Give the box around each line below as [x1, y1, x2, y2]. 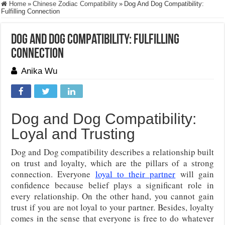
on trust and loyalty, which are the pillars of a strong [11, 157, 214, 169]
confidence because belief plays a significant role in [11, 179, 214, 191]
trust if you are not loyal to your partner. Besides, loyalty [11, 201, 214, 213]
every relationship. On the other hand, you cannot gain [11, 190, 214, 202]
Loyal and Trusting [11, 126, 136, 142]
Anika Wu [21, 66, 58, 76]
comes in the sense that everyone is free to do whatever [11, 212, 214, 224]
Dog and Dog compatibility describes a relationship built [11, 146, 214, 158]
